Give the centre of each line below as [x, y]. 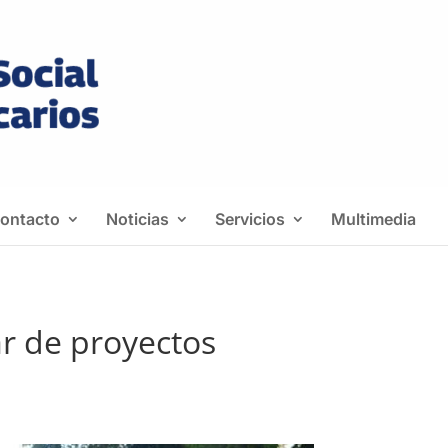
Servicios [250, 219]
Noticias [137, 219]
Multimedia [373, 219]
